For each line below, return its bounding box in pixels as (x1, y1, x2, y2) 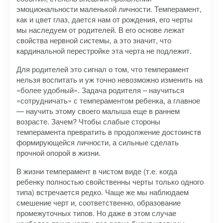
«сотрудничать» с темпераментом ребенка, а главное (16, 95, 200, 106)
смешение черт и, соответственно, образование (16, 197, 181, 208)
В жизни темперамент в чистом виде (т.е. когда (16, 166, 177, 176)
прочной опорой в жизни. (16, 147, 101, 158)
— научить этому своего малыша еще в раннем (16, 106, 180, 116)
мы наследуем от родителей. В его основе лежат (16, 24, 185, 35)
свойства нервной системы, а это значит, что (16, 35, 171, 45)
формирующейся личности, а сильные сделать (16, 137, 179, 147)
